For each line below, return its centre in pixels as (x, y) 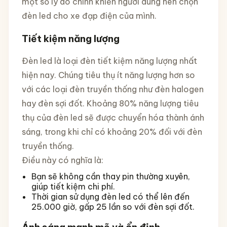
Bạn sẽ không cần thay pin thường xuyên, (110, 176)
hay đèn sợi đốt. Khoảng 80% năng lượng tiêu (110, 104)
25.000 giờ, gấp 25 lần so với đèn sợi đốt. (113, 206)
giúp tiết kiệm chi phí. (73, 186)
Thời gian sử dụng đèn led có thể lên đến (110, 196)
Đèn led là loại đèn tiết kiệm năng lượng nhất (109, 61)
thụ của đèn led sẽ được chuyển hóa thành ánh (113, 118)
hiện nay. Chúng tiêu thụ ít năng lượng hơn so (108, 75)
